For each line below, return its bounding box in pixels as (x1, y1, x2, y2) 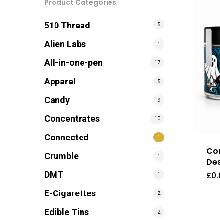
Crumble (44, 151, 79, 161)
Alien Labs (44, 39, 86, 49)
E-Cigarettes (44, 188, 96, 198)
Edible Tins (44, 207, 89, 217)
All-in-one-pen (44, 57, 103, 68)
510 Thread (44, 20, 90, 30)
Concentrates (44, 113, 100, 124)
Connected (44, 132, 89, 142)
